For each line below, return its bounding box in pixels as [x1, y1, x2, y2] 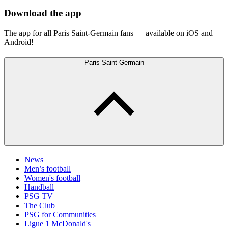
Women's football [24, 174, 80, 183]
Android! [4, 37, 34, 46]
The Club [24, 201, 55, 210]
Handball [24, 183, 54, 192]
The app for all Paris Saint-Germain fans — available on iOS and [4, 28, 213, 37]
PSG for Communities [24, 210, 96, 219]
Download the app [4, 8, 81, 18]
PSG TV [24, 192, 53, 201]
